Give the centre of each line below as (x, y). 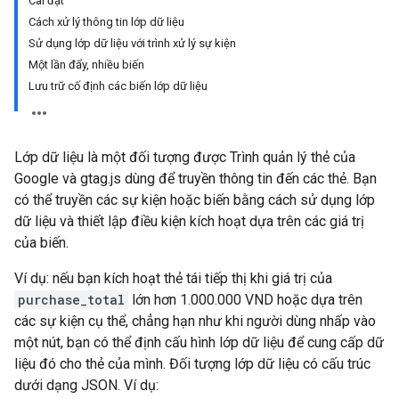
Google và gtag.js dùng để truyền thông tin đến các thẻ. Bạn (195, 179)
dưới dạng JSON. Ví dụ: (86, 385)
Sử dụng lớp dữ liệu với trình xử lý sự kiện (132, 43)
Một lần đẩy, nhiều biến (86, 65)
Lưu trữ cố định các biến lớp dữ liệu (118, 86)
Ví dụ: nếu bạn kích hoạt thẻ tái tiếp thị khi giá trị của (173, 278)
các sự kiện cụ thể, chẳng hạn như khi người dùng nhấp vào (195, 321)
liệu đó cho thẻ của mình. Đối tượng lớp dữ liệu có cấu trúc (192, 364)
